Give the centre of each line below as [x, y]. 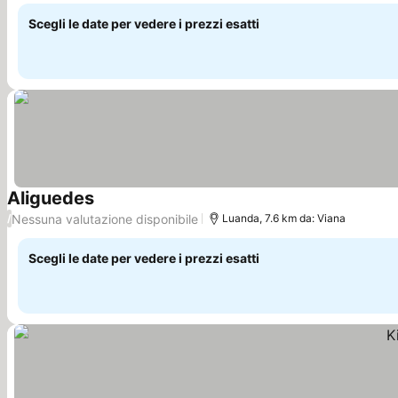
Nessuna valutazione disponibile [105, 219]
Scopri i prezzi [142, 208]
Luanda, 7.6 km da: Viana [284, 218]
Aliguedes [51, 198]
